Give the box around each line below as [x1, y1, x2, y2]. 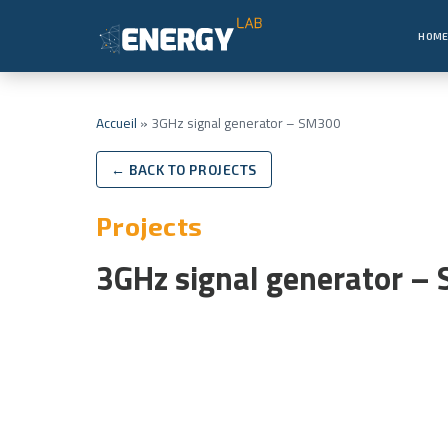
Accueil [96, 113, 137, 133]
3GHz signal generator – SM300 [151, 113, 341, 133]
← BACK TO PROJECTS [111, 161, 257, 178]
